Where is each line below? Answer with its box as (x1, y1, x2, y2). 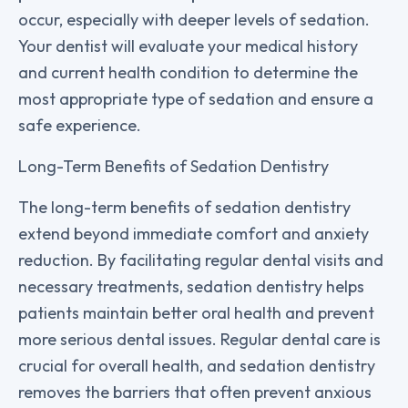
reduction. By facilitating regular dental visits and (18, 249, 383, 270)
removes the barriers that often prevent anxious (18, 381, 372, 403)
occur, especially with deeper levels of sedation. (18, 8, 370, 30)
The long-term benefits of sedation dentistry (18, 196, 351, 218)
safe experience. (18, 114, 141, 136)
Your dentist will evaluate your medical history (18, 35, 358, 56)
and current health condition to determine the (18, 61, 358, 83)
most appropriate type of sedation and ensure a (18, 87, 373, 109)
